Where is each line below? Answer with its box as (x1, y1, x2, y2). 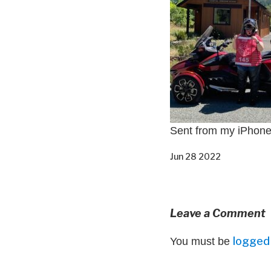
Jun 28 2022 (170, 151, 221, 162)
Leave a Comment (170, 206, 266, 220)
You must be (170, 235, 233, 247)
